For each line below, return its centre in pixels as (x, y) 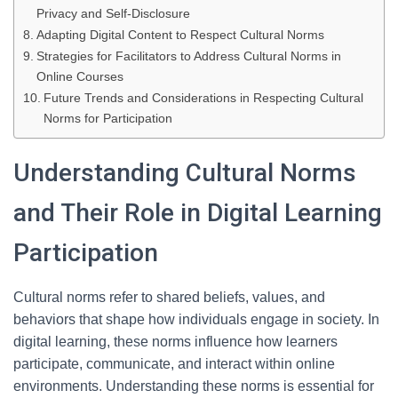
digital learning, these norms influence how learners (175, 342)
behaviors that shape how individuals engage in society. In (196, 319)
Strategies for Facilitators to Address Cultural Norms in (188, 56)
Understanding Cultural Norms (185, 173)
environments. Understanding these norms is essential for (194, 386)
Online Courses (80, 76)
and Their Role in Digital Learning (198, 213)
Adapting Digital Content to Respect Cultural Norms (180, 35)
